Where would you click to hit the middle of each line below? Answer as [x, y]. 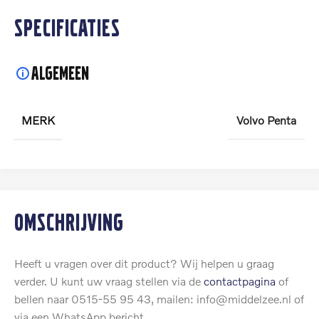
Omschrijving [69, 222]
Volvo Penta [266, 120]
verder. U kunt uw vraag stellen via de [109, 281]
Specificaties [67, 27]
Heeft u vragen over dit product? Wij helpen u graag [144, 263]
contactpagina [240, 281]
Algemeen [60, 73]
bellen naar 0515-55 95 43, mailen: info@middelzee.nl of [159, 298]
